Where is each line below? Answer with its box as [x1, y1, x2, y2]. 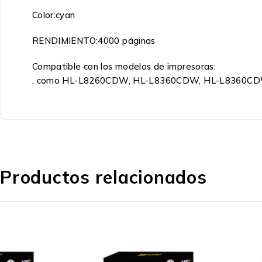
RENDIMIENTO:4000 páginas [32, 35, 156, 47]
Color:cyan [32, 9, 75, 21]
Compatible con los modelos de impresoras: [32, 61, 216, 73]
